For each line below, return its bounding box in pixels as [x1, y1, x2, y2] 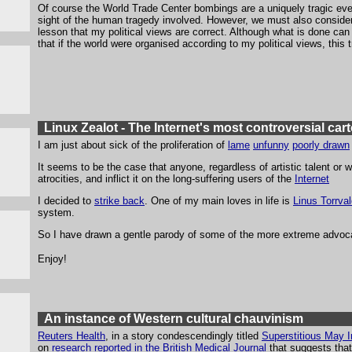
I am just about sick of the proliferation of [38, 139, 228, 151]
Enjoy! [38, 253, 67, 265]
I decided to [38, 195, 94, 207]
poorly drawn [292, 139, 350, 151]
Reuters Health [38, 330, 105, 342]
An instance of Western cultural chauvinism [44, 312, 303, 325]
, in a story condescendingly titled [105, 330, 262, 342]
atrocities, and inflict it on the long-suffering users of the [38, 173, 295, 185]
